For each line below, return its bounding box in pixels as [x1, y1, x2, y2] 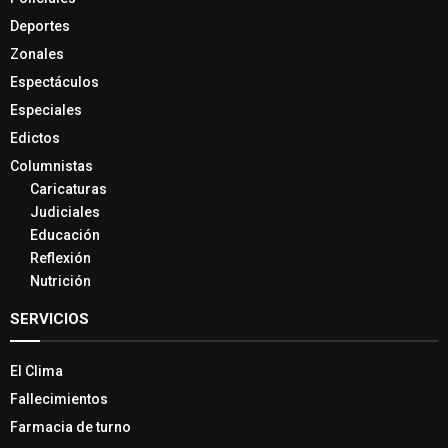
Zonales [10, 46, 64, 63]
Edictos [10, 130, 60, 147]
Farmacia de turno [10, 419, 131, 436]
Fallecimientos [10, 391, 108, 408]
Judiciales [30, 204, 100, 221]
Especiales [10, 102, 82, 119]
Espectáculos [10, 74, 99, 91]
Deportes [10, 18, 70, 35]
